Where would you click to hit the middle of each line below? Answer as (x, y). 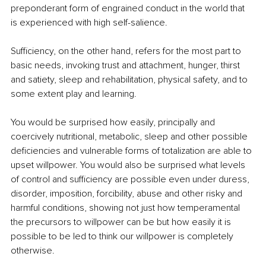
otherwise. (33, 251)
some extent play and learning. (74, 94)
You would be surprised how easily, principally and (114, 123)
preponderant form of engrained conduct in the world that (129, 9)
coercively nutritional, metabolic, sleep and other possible (130, 137)
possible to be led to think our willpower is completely (123, 237)
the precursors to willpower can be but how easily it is (122, 222)
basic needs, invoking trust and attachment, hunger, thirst (126, 66)
